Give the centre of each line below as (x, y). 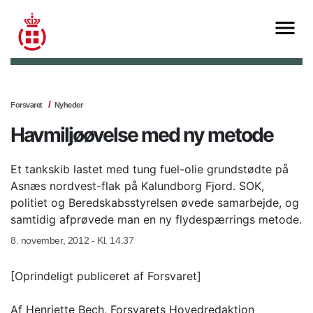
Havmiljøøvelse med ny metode (142, 135)
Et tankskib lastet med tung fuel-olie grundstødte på (150, 169)
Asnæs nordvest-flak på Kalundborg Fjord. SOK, (137, 186)
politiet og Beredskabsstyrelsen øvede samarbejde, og (155, 203)
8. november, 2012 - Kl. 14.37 (72, 241)
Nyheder (68, 105)
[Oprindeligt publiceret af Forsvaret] (106, 276)
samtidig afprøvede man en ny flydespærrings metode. (156, 220)
